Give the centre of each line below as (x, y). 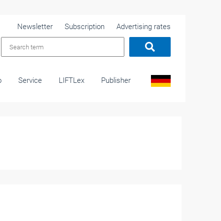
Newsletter (35, 27)
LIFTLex (72, 80)
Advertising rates (144, 27)
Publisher (116, 80)
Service (30, 80)
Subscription (85, 27)
